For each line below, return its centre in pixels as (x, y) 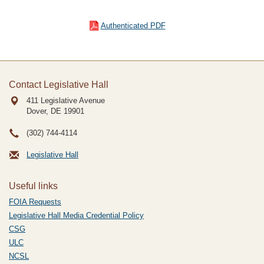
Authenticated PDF (133, 26)
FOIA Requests (35, 202)
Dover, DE (44, 111)
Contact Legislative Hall (59, 85)
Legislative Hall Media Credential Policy (76, 215)
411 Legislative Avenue (66, 100)
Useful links (33, 186)
